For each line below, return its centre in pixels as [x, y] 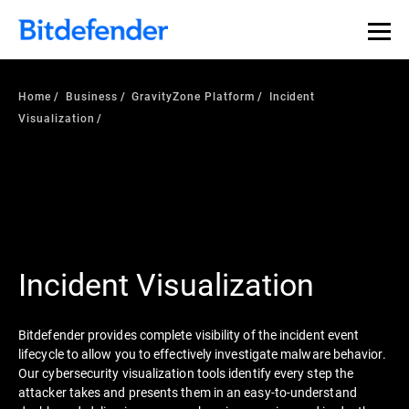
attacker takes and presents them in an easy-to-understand [188, 392]
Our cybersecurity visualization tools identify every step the [186, 373]
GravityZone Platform [193, 96]
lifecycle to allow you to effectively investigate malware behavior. [202, 354]
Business [91, 96]
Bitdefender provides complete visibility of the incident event [189, 335]
